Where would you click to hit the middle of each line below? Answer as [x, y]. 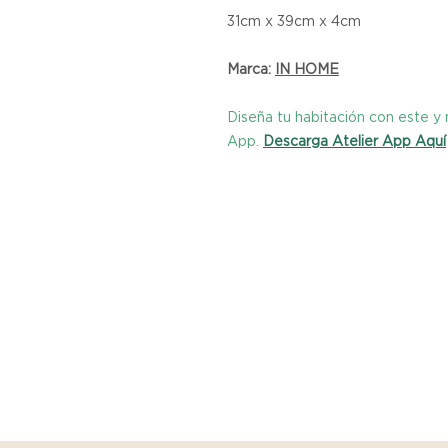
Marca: [251, 68]
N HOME [309, 68]
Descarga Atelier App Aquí [354, 140]
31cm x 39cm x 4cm [294, 20]
